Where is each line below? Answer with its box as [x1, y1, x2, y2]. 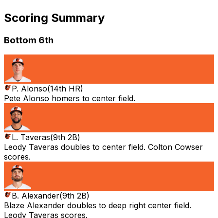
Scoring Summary [4, 10, 105, 25]
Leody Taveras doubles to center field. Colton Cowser [4, 142, 203, 152]
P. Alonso [12, 84, 47, 94]
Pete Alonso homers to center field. [4, 93, 135, 104]
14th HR [50, 84, 80, 94]
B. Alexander [12, 191, 59, 201]
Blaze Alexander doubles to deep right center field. [4, 200, 191, 211]
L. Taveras [12, 132, 50, 143]
